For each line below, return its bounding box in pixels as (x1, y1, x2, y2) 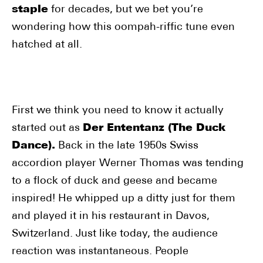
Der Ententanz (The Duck (83, 123, 225, 134)
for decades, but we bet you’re (48, 4, 203, 15)
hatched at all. (12, 39, 82, 50)
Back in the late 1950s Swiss (55, 140, 198, 151)
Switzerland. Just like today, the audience (12, 228, 218, 240)
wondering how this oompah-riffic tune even (12, 22, 235, 33)
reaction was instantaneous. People (12, 246, 188, 257)
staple (12, 4, 48, 15)
